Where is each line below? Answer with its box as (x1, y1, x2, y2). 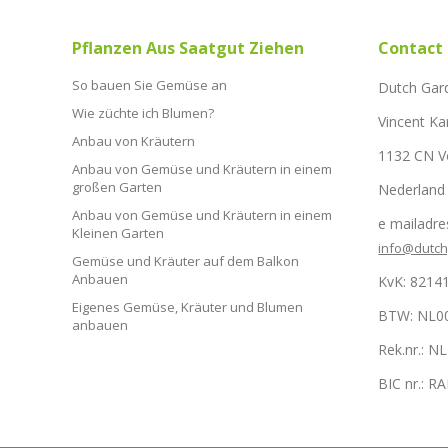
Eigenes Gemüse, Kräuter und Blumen (72, 297, 303, 316)
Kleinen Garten (72, 223, 164, 242)
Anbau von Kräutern (72, 131, 195, 150)
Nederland (378, 179, 446, 199)
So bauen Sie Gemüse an (72, 75, 227, 94)
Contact (378, 36, 444, 59)
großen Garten (72, 177, 162, 196)
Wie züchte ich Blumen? (72, 103, 214, 122)
